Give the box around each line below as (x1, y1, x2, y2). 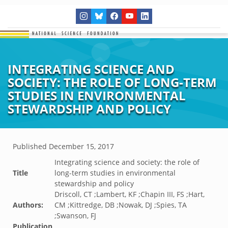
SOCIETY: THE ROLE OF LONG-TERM (8, 74, 217, 91)
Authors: (13, 200, 43, 210)
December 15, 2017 (49, 141, 114, 151)
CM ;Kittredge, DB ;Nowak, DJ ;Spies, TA (54, 200, 187, 210)
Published (13, 141, 49, 151)
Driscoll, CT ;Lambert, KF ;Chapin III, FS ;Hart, (54, 189, 205, 199)
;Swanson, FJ (54, 211, 96, 220)
